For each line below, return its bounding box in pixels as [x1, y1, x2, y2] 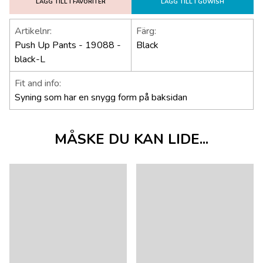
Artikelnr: [15, 25, 52, 38]
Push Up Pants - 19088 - [15, 39, 121, 52]
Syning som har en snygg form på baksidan [15, 91, 187, 104]
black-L [15, 53, 45, 66]
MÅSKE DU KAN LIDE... [55, 130, 208, 149]
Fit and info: [15, 77, 61, 90]
